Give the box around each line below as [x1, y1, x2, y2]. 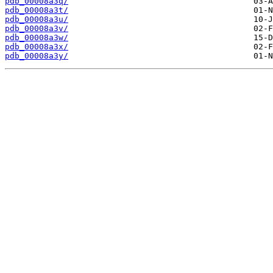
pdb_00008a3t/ [5, 5, 68, 15]
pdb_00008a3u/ [5, 15, 68, 24]
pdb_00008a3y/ [5, 51, 68, 61]
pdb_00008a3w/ [5, 33, 68, 43]
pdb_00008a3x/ [5, 42, 68, 52]
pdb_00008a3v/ [5, 24, 68, 34]
